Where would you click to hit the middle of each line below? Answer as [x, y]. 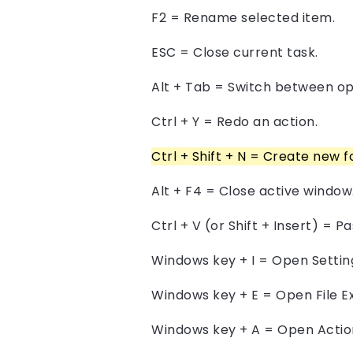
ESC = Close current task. [235, 52]
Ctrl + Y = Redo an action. [234, 121]
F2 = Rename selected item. [243, 17]
